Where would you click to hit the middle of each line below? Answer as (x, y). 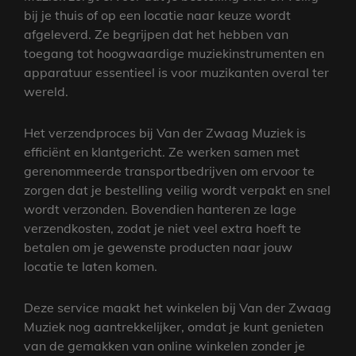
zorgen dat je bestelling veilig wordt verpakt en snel (177, 190)
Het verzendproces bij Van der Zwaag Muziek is (165, 132)
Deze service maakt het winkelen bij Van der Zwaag (178, 307)
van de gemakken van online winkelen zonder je (164, 345)
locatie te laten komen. (91, 266)
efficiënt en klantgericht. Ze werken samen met (162, 151)
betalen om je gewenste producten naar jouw (158, 247)
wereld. (46, 91)
